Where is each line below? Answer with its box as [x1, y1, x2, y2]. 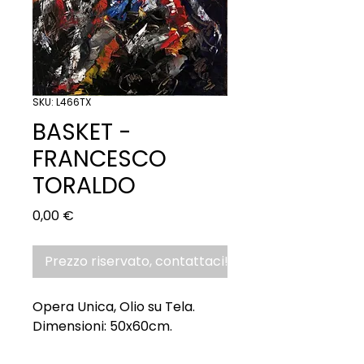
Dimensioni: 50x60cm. [32, 316, 175, 336]
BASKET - [32, 115, 132, 148]
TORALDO [32, 169, 136, 201]
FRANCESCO [32, 142, 167, 175]
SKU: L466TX [32, 94, 91, 109]
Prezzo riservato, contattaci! [45, 251, 228, 271]
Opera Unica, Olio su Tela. [32, 297, 195, 316]
